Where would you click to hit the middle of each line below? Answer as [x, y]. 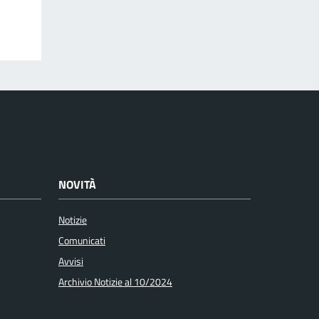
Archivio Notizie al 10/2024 [115, 282]
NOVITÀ [77, 185]
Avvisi [71, 262]
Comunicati [82, 241]
